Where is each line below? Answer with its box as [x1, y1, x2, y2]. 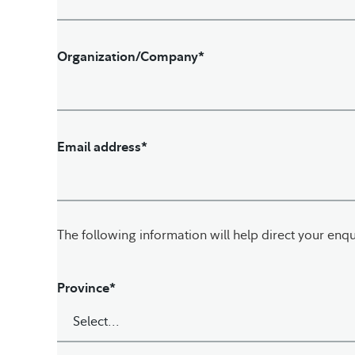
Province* [57, 280, 116, 296]
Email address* [57, 139, 147, 155]
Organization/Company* [57, 48, 204, 64]
